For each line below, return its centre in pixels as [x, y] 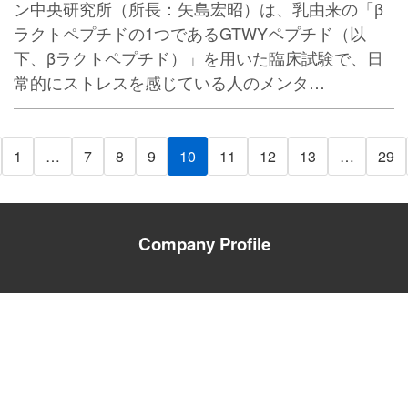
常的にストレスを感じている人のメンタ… [169, 82]
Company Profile [204, 244]
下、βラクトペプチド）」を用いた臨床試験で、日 [199, 58]
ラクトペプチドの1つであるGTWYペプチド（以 [190, 33]
